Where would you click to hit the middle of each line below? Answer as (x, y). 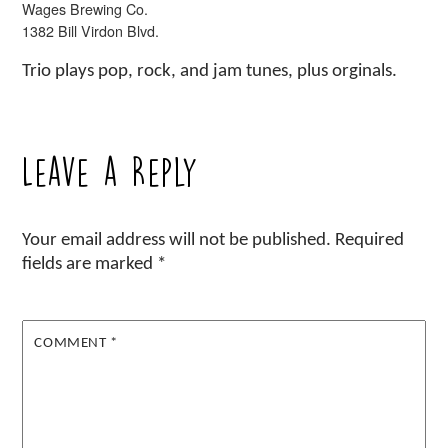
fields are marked (90, 265)
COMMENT (72, 343)
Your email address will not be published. (177, 241)
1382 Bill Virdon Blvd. (91, 30)
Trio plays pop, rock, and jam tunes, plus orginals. (210, 71)
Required (370, 241)
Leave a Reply (111, 173)
